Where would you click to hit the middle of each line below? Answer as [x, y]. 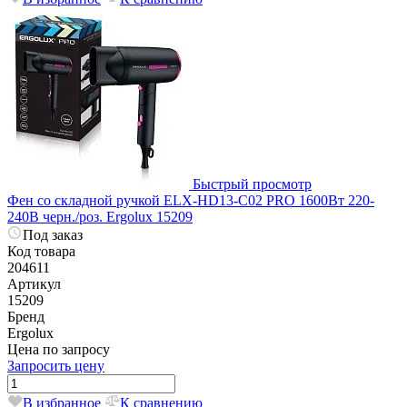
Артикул [34, 283]
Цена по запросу [59, 349]
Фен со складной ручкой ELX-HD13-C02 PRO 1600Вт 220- [191, 200]
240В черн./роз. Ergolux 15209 [100, 216]
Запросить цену [56, 365]
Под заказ [53, 234]
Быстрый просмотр [252, 184]
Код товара [41, 251]
